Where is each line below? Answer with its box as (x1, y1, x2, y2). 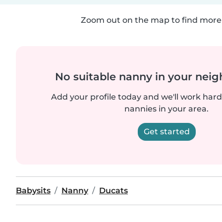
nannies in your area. (124, 104, 209, 113)
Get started (143, 127, 190, 136)
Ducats (99, 186, 128, 195)
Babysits (16, 186, 51, 195)
